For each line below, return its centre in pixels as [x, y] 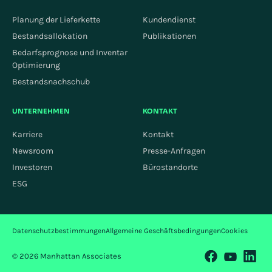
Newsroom [33, 151]
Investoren [32, 167]
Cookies [234, 230]
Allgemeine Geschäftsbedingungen [163, 230]
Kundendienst [169, 19]
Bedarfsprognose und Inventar [70, 52]
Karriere [27, 134]
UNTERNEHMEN [41, 111]
